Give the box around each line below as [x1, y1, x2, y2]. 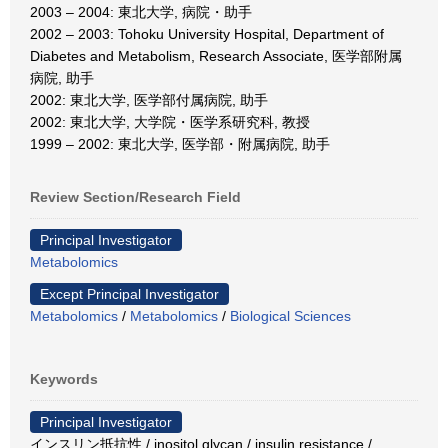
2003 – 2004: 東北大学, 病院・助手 [30, 4, 252, 20]
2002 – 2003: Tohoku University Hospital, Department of [30, 26, 384, 42]
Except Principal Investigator [40, 286, 219, 302]
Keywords [30, 371, 98, 387]
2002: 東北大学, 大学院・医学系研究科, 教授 [30, 114, 310, 130]
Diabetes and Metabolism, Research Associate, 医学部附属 [30, 48, 402, 64]
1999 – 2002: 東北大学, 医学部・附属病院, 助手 [30, 136, 330, 152]
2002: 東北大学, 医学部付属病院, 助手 [30, 92, 268, 108]
